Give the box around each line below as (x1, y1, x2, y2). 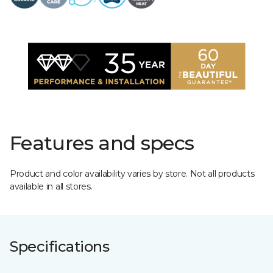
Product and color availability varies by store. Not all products (10, 168, 255, 179)
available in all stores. (10, 181, 93, 192)
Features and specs (10, 131, 194, 155)
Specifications (10, 238, 110, 255)
